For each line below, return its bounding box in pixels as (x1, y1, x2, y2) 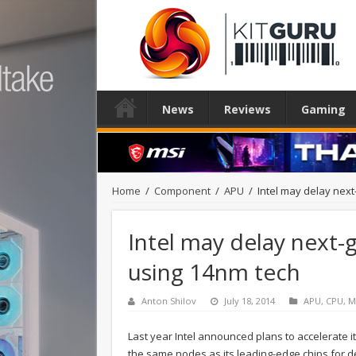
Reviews (224, 102, 271, 117)
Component (154, 183, 211, 198)
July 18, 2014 (224, 294, 275, 307)
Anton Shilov (141, 294, 196, 307)
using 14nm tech (128, 256, 300, 287)
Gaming (301, 102, 346, 117)
